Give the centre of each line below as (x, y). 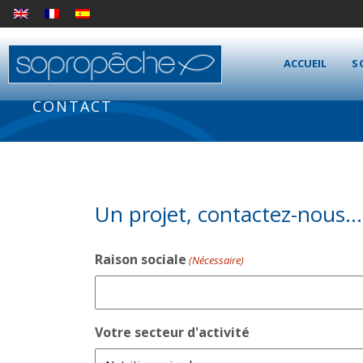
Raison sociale (141, 259)
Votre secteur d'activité (172, 332)
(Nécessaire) (217, 260)
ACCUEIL (305, 63)
